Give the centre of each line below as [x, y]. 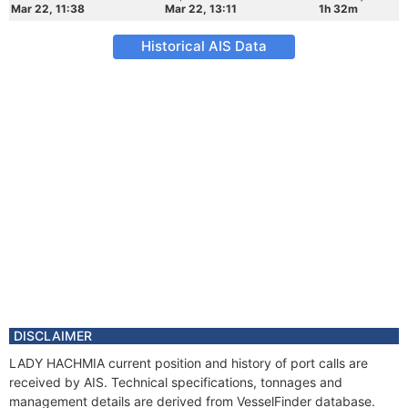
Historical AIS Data [204, 46]
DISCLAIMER [53, 336]
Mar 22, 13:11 [201, 9]
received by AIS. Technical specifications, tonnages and [176, 382]
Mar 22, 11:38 [48, 9]
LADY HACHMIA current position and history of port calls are [189, 363]
